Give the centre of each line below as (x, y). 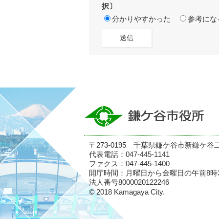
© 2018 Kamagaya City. (127, 192)
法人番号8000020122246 (129, 183)
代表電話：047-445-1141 (129, 155)
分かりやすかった (141, 19)
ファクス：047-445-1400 (129, 164)
